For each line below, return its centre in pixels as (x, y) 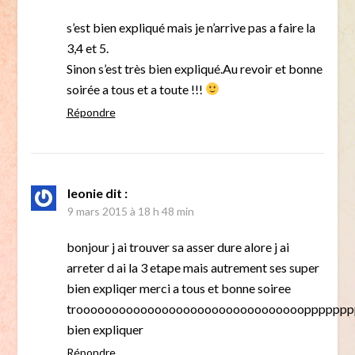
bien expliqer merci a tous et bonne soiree (178, 288)
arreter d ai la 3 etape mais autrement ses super (193, 267)
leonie (85, 193)
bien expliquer (105, 329)
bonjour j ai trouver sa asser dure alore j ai (177, 246)
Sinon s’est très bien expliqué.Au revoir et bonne (194, 68)
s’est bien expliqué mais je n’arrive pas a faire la (191, 27)
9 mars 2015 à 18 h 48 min (130, 211)
